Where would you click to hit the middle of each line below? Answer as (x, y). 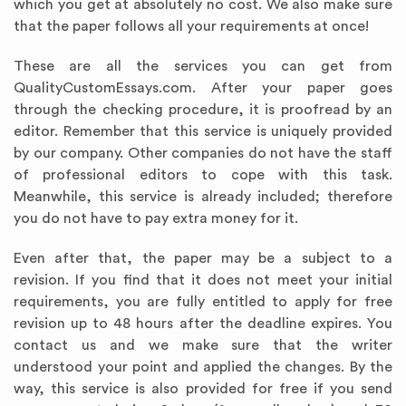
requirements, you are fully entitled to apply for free (203, 302)
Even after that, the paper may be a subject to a (203, 258)
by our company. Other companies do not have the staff (203, 153)
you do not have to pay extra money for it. (156, 218)
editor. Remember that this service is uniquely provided (203, 131)
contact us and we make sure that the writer (203, 345)
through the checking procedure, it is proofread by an (203, 110)
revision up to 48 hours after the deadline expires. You (203, 324)
